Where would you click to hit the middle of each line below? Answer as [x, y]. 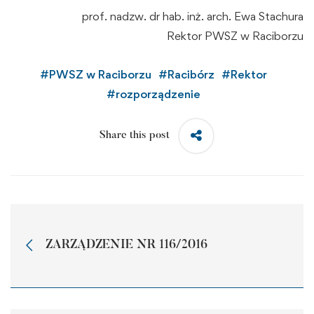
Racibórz [191, 74]
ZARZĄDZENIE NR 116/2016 [127, 246]
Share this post [135, 136]
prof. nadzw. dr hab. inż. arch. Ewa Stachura [193, 16]
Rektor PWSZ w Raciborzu [235, 35]
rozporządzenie [158, 94]
